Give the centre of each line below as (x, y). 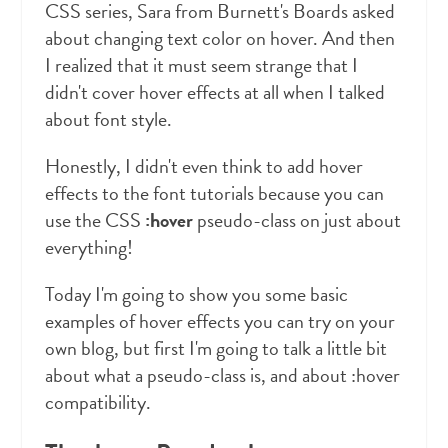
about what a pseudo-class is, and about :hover (222, 375)
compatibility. (97, 402)
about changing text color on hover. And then (219, 38)
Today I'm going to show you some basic (196, 294)
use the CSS (94, 220)
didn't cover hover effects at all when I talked (214, 92)
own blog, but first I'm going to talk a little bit (215, 348)
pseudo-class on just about (296, 220)
